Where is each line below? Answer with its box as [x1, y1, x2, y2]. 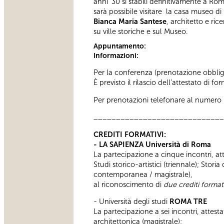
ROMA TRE [169, 197, 207, 206]
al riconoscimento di [93, 179, 163, 189]
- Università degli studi [93, 197, 169, 206]
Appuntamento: [93, 41, 147, 50]
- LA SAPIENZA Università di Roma [93, 139, 211, 149]
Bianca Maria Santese [93, 16, 166, 26]
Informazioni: [93, 51, 140, 60]
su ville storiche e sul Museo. [93, 26, 188, 36]
